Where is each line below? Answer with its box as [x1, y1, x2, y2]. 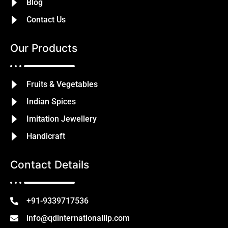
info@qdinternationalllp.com [26, 213, 130, 223]
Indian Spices [26, 97, 76, 107]
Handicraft [26, 131, 65, 141]
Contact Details [10, 158, 89, 172]
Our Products [10, 42, 77, 55]
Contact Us [26, 15, 66, 25]
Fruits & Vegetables [26, 79, 98, 90]
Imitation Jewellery [26, 114, 97, 124]
